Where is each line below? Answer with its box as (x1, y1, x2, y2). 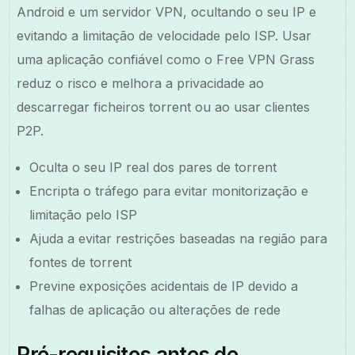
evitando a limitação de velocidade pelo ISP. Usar (17, 27, 312, 44)
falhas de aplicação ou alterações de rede (29, 301, 281, 318)
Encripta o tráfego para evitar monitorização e (29, 182, 309, 199)
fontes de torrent (29, 254, 132, 270)
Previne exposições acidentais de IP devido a (29, 277, 299, 294)
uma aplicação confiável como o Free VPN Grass (17, 51, 315, 67)
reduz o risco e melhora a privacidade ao (17, 74, 265, 91)
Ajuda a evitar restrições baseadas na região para (29, 230, 328, 246)
